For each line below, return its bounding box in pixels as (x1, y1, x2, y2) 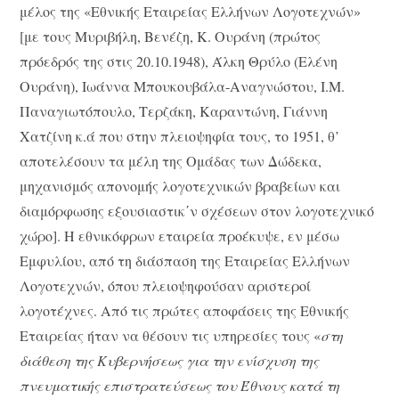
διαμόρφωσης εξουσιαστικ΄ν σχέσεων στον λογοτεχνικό (20, 201, 375, 221)
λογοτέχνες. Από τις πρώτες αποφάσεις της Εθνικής (20, 301, 350, 321)
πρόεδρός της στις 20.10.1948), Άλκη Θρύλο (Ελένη (20, 52, 338, 71)
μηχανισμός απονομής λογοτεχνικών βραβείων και (20, 176, 341, 196)
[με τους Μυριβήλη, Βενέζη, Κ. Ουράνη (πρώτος (20, 27, 322, 46)
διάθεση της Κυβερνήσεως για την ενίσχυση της (20, 351, 320, 370)
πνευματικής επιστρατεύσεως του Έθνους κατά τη (20, 376, 340, 395)
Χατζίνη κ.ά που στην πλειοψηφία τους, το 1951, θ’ (20, 126, 340, 146)
